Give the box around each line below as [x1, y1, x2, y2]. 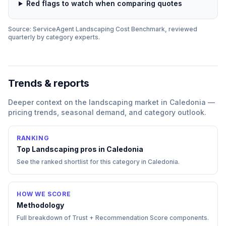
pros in [79, 145, 106, 153]
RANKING [17, 134, 49, 142]
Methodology [17, 201, 64, 209]
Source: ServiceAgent [8, 25, 76, 33]
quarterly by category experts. [8, 33, 100, 41]
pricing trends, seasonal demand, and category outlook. [8, 108, 206, 117]
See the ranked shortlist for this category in [17, 158, 148, 165]
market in [133, 98, 169, 106]
